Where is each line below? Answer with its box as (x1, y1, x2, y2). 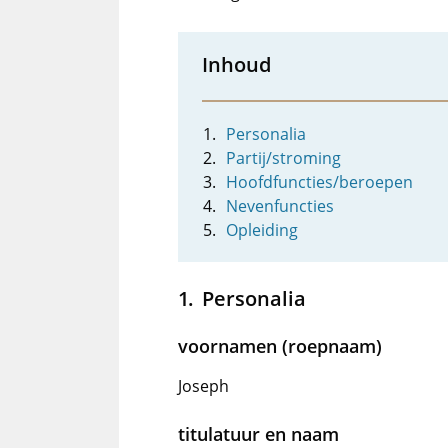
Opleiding (226, 219, 298, 242)
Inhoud (202, 50, 271, 79)
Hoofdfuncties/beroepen (226, 171, 413, 194)
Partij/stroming (226, 147, 341, 170)
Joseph (178, 375, 229, 398)
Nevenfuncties (226, 195, 334, 218)
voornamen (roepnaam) (178, 334, 382, 359)
